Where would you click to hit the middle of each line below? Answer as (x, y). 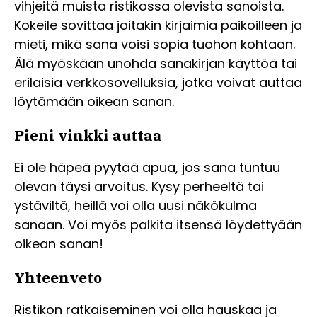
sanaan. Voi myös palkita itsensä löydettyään (158, 225)
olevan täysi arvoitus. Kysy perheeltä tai (139, 187)
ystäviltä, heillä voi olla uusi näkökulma (136, 206)
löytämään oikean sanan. (94, 102)
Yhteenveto (58, 278)
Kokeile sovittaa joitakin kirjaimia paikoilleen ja (158, 25)
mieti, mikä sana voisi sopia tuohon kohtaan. (155, 45)
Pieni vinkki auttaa (88, 136)
